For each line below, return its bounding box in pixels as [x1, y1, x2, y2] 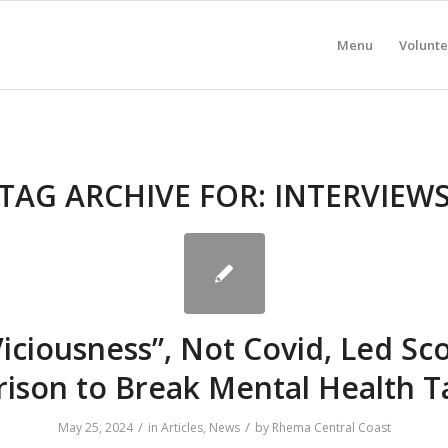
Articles [160, 419, 203, 436]
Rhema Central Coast [271, 419, 391, 436]
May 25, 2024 [57, 419, 133, 436]
